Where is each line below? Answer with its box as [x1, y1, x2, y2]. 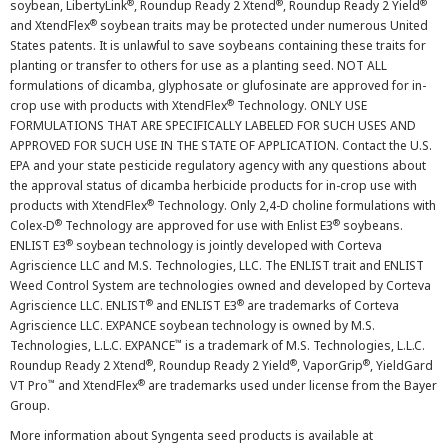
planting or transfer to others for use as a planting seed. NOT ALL [10, 57, 387, 74]
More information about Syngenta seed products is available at [10, 427, 373, 444]
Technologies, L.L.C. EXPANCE [10, 337, 175, 354]
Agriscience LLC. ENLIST [10, 297, 146, 314]
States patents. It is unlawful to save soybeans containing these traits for [10, 37, 426, 54]
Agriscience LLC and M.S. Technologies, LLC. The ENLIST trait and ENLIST [10, 257, 424, 274]
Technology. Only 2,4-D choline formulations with [154, 197, 436, 214]
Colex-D [10, 217, 55, 234]
